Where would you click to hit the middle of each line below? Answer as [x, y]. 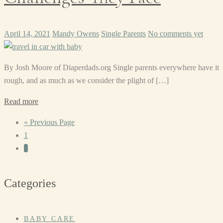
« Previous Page [49, 122]
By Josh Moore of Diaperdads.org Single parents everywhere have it [111, 68]
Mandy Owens [76, 34]
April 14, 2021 [27, 34]
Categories [30, 183]
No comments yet [175, 34]
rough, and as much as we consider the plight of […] [86, 81]
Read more [21, 102]
